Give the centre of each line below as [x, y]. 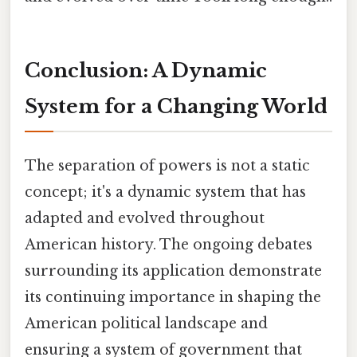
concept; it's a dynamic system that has [165, 192]
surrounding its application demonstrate [173, 271]
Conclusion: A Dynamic [146, 71]
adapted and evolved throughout [145, 219]
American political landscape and [146, 324]
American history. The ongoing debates [169, 245]
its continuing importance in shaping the [173, 298]
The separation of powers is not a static [167, 166]
